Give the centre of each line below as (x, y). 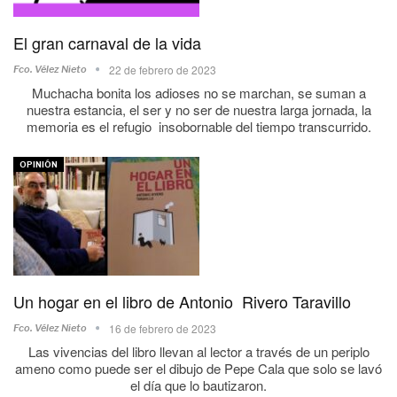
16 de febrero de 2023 (163, 329)
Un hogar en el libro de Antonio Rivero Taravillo (182, 302)
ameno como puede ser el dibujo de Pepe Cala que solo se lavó (198, 369)
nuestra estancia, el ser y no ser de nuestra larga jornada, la (198, 110)
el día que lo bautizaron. (198, 385)
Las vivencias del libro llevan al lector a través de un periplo (198, 352)
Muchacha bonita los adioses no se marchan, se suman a (198, 93)
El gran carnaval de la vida (107, 43)
